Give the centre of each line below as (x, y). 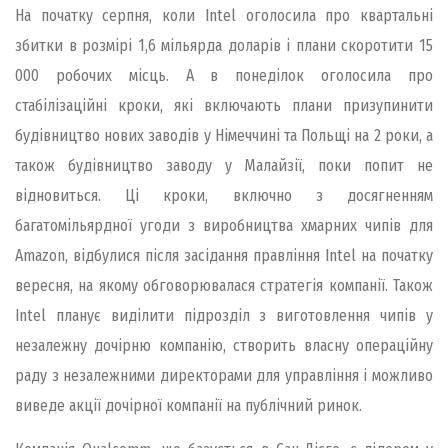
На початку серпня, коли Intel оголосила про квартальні (224, 15)
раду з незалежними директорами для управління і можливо (224, 375)
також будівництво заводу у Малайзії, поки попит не (224, 165)
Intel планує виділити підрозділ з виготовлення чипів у (224, 315)
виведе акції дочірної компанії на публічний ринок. (188, 405)
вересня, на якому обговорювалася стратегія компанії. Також (224, 285)
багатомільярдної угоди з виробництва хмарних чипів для (224, 225)
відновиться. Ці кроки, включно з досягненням (224, 195)
